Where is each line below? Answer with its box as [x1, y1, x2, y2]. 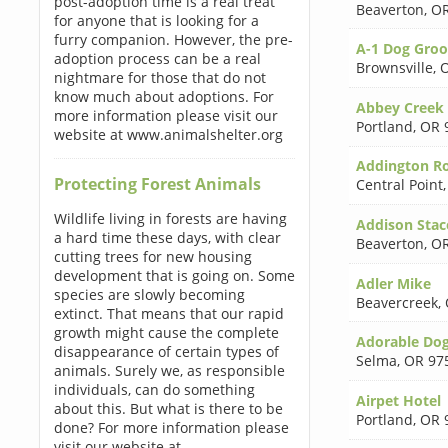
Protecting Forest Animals [53, 173, 261, 195]
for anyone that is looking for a [53, 11, 259, 30]
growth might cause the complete [53, 323, 279, 342]
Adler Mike [355, 273, 431, 293]
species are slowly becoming [53, 285, 245, 304]
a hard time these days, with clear [53, 228, 281, 247]
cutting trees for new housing [53, 247, 252, 266]
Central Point [355, 175, 443, 195]
